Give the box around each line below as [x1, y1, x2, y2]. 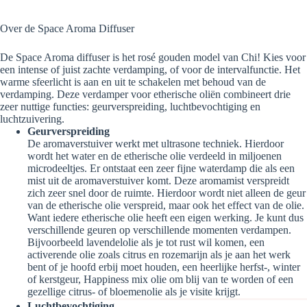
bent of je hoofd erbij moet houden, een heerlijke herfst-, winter [27, 260, 300, 273]
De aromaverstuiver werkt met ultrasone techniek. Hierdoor [27, 137, 284, 149]
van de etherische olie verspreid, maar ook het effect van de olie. [27, 199, 304, 211]
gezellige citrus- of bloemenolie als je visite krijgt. [27, 285, 241, 297]
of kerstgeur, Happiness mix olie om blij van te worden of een [27, 273, 293, 285]
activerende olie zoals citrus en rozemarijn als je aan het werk [27, 248, 291, 260]
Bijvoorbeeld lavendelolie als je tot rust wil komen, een [27, 236, 265, 248]
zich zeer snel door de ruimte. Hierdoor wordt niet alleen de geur [27, 186, 306, 199]
